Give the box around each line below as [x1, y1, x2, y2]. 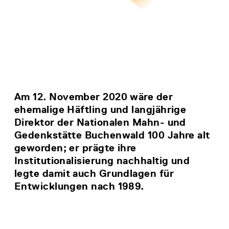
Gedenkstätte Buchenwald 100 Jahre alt [14, 129, 210, 141]
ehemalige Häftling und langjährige [14, 103, 187, 116]
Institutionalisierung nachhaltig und [14, 154, 190, 167]
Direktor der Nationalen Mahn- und [14, 116, 186, 128]
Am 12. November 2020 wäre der [14, 90, 173, 103]
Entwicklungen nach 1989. [14, 180, 144, 192]
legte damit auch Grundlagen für [14, 167, 174, 179]
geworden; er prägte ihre [14, 142, 136, 154]
